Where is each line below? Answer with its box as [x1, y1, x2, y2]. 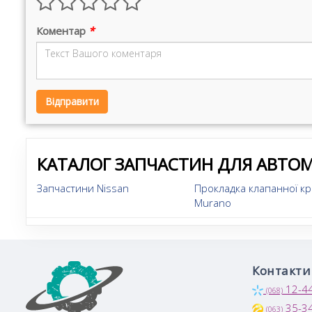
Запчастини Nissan [37, 181, 129, 195]
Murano [194, 196, 232, 210]
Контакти [252, 263, 311, 279]
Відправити [45, 95, 99, 108]
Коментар [36, 24, 88, 38]
